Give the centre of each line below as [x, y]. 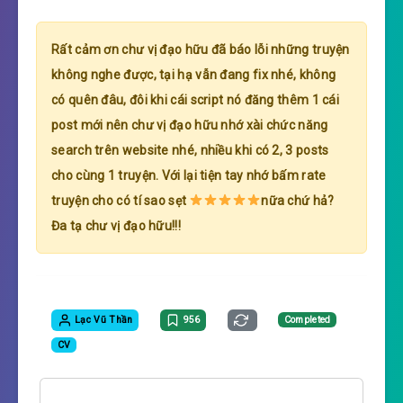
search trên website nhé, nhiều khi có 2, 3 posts [190, 150]
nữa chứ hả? [298, 200]
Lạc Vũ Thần [102, 319]
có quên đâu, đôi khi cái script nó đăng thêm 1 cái [195, 99]
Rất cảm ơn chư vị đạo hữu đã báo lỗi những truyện [201, 49]
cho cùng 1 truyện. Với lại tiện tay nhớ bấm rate [189, 175]
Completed [307, 319]
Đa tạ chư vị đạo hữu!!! [116, 225]
